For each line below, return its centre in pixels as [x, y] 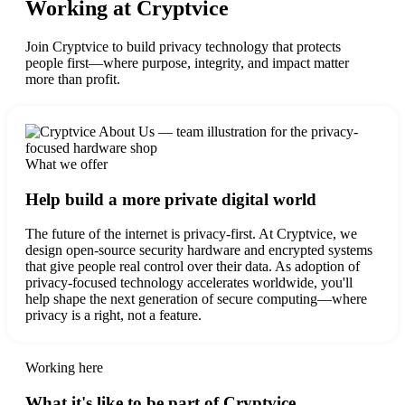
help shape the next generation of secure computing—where [196, 299]
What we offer [66, 164]
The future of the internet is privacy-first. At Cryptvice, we [191, 234]
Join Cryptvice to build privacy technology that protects [183, 46]
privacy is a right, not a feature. [113, 316]
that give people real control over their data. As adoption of [193, 267]
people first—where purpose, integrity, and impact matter [187, 62]
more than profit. [73, 79]
